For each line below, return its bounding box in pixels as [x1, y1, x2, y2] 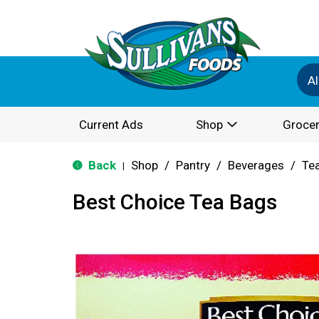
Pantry [176, 158, 210, 172]
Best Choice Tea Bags [73, 189, 277, 214]
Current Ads [79, 117, 143, 132]
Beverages [228, 158, 284, 172]
